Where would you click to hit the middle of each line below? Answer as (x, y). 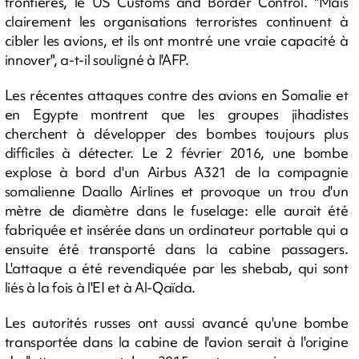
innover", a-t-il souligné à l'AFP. (97, 60)
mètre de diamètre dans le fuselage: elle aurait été (176, 210)
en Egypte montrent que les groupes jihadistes (176, 114)
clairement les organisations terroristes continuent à (176, 21)
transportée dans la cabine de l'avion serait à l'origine (176, 342)
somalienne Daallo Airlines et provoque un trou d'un (176, 191)
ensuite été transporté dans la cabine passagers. (176, 249)
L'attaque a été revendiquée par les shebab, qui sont (176, 268)
